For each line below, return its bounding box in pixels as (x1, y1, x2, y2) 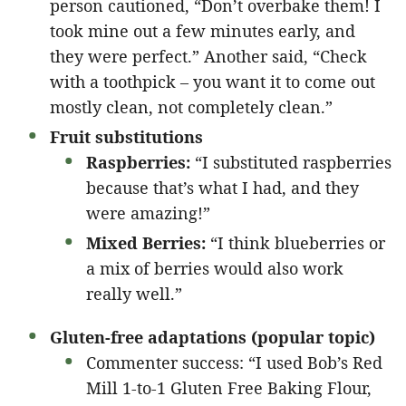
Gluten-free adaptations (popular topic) (50, 325, 375, 348)
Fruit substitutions (50, 125, 203, 148)
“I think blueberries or (206, 231, 385, 254)
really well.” (86, 282, 182, 304)
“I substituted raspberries (190, 150, 391, 173)
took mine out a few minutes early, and (50, 19, 355, 42)
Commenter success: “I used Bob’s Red (86, 351, 382, 373)
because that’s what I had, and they (86, 176, 359, 198)
